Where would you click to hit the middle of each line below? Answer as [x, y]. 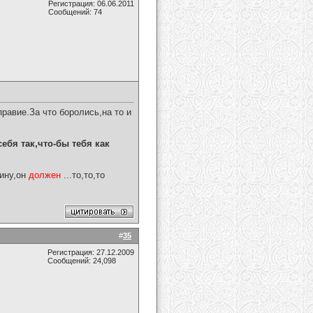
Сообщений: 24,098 [82, 261]
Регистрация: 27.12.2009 [91, 252]
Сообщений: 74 [75, 12]
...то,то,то [83, 175]
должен [45, 175]
